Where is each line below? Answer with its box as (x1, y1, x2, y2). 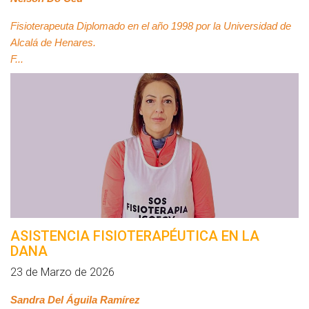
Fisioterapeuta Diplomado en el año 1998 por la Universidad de (10, 21, 291, 32)
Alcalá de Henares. (10, 37, 96, 48)
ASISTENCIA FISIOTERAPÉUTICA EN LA (10, 228, 259, 244)
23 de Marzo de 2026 (10, 266, 114, 279)
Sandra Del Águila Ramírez (10, 295, 143, 306)
